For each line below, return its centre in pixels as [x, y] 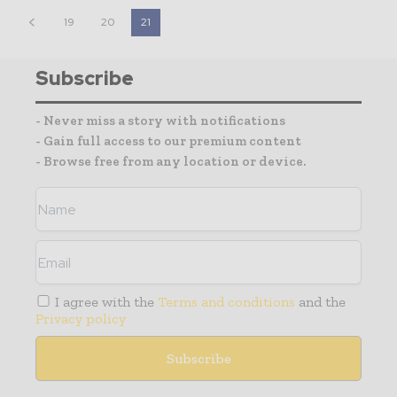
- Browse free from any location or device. [171, 162]
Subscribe [85, 79]
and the [321, 302]
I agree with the [105, 302]
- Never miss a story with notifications [160, 121]
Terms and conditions [227, 302]
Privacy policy [81, 319]
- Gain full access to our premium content [168, 141]
